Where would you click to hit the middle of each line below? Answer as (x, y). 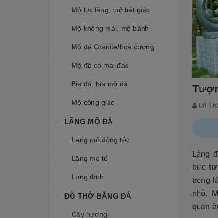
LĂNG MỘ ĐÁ (89, 121)
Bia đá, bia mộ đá (100, 84)
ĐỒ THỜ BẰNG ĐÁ (98, 196)
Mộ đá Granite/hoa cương (113, 47)
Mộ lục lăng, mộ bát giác (111, 10)
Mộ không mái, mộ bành (110, 28)
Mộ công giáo (93, 102)
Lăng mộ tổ (90, 158)
